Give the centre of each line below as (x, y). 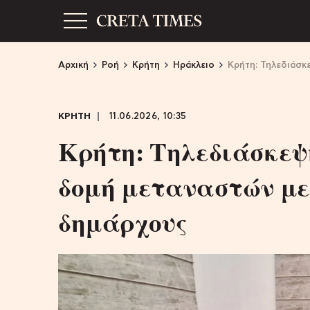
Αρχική (73, 65)
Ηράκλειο (194, 65)
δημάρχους (123, 222)
